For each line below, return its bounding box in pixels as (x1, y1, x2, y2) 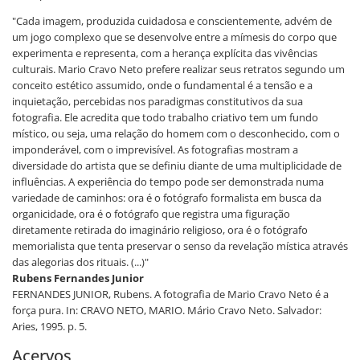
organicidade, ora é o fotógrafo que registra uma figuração (12, 206, 290, 221)
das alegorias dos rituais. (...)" (12, 254, 149, 269)
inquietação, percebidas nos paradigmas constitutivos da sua (12, 93, 303, 108)
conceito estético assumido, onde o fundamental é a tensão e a (12, 77, 313, 92)
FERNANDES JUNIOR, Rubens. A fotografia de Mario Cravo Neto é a (12, 286, 329, 301)
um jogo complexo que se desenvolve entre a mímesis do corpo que (12, 29, 337, 44)
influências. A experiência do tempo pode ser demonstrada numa (12, 174, 324, 189)
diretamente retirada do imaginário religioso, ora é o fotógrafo (12, 222, 308, 237)
